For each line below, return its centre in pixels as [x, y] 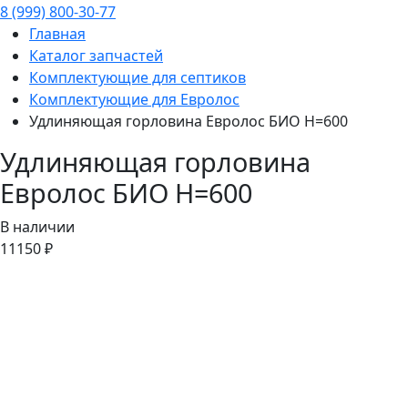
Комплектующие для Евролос [134, 100]
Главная [57, 34]
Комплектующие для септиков [138, 78]
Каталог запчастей [96, 56]
